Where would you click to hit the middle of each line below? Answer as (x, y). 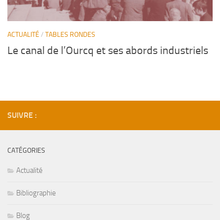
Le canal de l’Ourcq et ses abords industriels (108, 51)
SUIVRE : (22, 115)
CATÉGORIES (26, 151)
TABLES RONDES (70, 34)
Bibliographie (36, 193)
